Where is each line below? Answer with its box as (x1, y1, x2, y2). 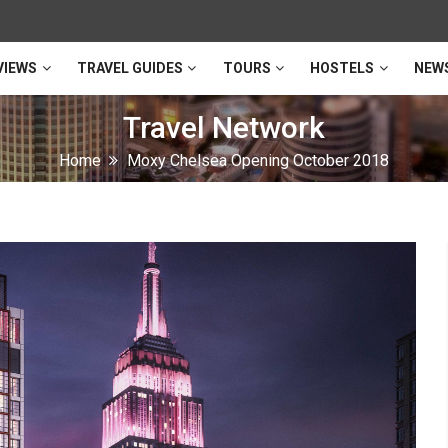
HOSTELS (310, 59, 375, 76)
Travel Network (123, 109, 325, 145)
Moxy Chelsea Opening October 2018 (127, 150, 389, 170)
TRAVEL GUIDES (76, 59, 183, 76)
